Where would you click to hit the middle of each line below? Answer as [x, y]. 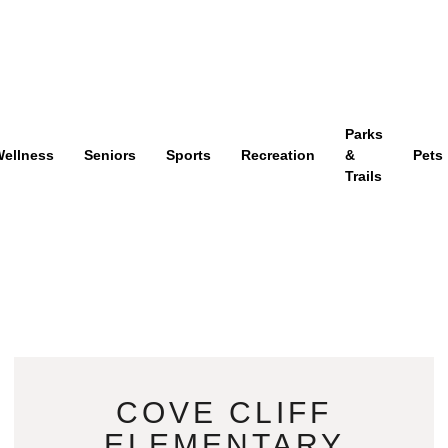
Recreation [277, 155]
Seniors [109, 155]
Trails [363, 176]
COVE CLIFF [224, 413]
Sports [188, 155]
